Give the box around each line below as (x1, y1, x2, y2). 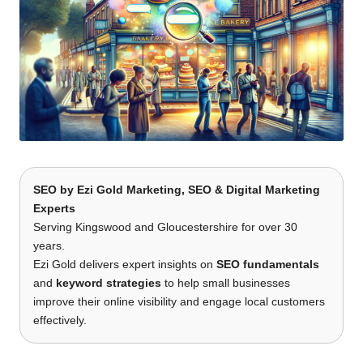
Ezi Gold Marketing (77, 183, 181, 196)
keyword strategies (56, 276, 161, 289)
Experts (33, 202, 75, 215)
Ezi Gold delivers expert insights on (33, 258, 216, 271)
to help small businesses (161, 276, 290, 289)
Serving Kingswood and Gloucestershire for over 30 (33, 220, 297, 233)
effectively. (33, 314, 87, 327)
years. (33, 239, 65, 252)
